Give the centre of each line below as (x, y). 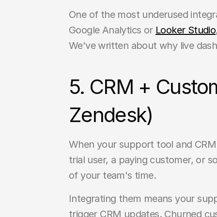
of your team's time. (112, 175)
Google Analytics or (112, 30)
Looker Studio (186, 30)
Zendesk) (111, 115)
